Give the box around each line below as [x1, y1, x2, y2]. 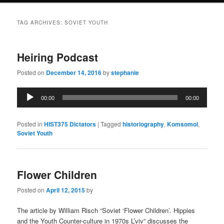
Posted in [17, 119, 43, 128]
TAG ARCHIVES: [17, 18, 65, 26]
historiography [122, 119, 164, 129]
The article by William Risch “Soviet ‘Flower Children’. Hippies [17, 205, 195, 215]
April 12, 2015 [46, 185, 85, 194]
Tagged [100, 119, 121, 128]
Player [16, 98, 35, 108]
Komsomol [167, 119, 198, 129]
